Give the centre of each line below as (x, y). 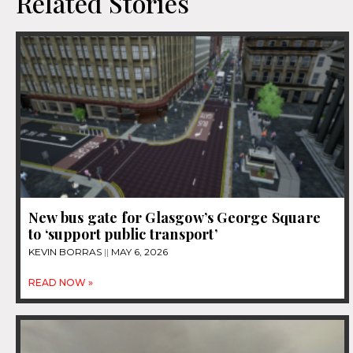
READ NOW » (61, 283)
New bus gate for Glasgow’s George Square (175, 218)
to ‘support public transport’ (123, 234)
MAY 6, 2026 (138, 252)
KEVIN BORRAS (66, 252)
